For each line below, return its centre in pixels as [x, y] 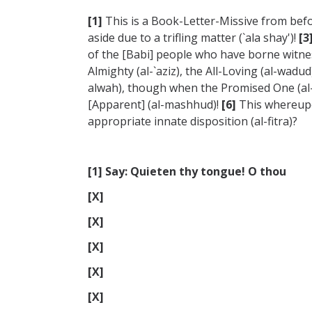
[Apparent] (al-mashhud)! [155, 105]
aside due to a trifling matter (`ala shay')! [193, 38]
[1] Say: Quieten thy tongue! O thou [187, 172]
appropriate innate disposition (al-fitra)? [193, 122]
